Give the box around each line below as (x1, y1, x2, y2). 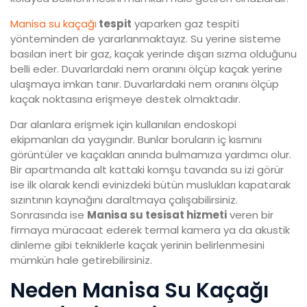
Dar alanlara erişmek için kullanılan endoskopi (10, 117, 236, 132)
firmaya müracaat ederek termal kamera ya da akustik (10, 223, 290, 238)
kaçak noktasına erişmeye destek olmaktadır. (10, 92, 241, 107)
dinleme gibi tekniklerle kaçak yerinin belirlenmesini (10, 238, 265, 253)
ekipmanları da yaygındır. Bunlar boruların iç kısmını (10, 132, 262, 147)
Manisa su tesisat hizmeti (87, 208, 227, 223)
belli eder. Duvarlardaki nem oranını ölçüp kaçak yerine (10, 62, 282, 77)
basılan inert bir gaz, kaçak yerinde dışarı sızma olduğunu (10, 47, 297, 62)
